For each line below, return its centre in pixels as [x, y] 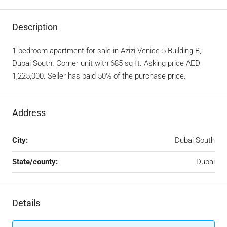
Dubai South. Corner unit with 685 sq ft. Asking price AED [106, 63]
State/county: [35, 162]
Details [26, 203]
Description [35, 27]
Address [29, 113]
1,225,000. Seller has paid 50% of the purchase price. [99, 76]
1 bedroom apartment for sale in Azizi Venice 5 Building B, [107, 51]
